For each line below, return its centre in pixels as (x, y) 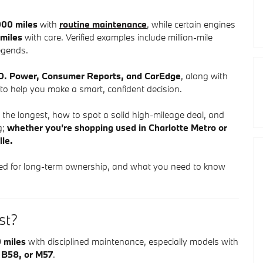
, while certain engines (191, 24)
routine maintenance (103, 24)
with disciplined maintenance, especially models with (132, 241)
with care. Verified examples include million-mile (117, 37)
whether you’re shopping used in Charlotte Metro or (117, 127)
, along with (204, 76)
